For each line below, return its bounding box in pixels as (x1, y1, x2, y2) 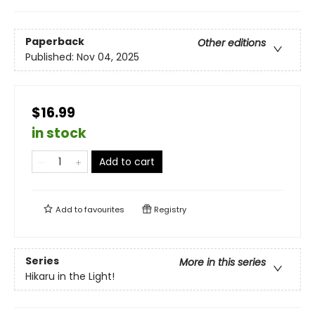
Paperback (25, 34, 84, 49)
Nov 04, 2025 (77, 50, 139, 65)
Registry (152, 204, 186, 215)
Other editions (198, 36, 266, 51)
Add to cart (99, 155, 155, 169)
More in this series (179, 255, 266, 270)
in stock (32, 124, 86, 143)
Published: (25, 50, 77, 65)
